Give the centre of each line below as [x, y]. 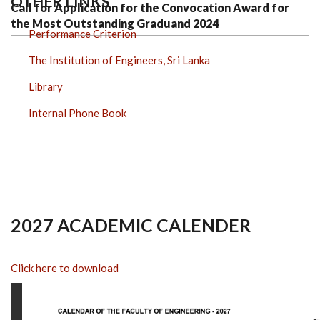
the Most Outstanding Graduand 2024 [115, 23]
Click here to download [65, 267]
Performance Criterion [82, 34]
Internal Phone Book [77, 113]
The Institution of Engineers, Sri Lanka [119, 60]
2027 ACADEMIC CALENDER [131, 225]
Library [46, 86]
